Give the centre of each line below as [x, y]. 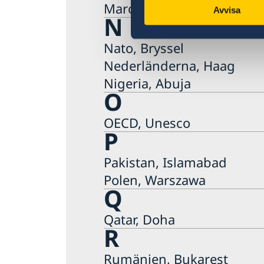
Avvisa [227, 10]
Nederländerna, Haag [169, 65]
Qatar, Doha [139, 219]
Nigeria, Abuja [147, 83]
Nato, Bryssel [144, 47]
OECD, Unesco [147, 122]
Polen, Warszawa [155, 179]
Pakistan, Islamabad [165, 162]
